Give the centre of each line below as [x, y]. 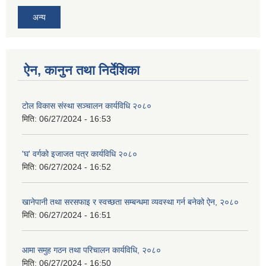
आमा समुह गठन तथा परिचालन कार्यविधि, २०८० [91, 250]
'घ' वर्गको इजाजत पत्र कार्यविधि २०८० [80, 154]
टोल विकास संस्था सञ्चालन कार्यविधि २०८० [87, 106]
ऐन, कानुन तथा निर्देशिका [82, 71]
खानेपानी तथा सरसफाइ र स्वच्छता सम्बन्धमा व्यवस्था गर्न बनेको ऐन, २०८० [130, 202]
